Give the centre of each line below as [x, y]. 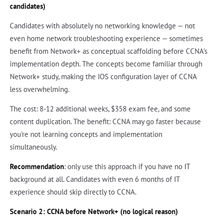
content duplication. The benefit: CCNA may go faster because [105, 122]
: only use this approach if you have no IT [127, 167]
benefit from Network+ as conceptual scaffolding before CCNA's [109, 51]
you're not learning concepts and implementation [86, 134]
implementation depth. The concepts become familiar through [106, 64]
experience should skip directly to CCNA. [73, 192]
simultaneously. [33, 147]
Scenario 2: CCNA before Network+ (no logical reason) [94, 212]
